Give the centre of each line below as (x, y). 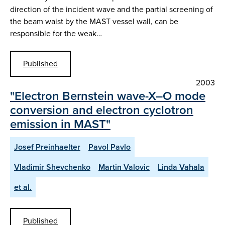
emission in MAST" (60, 124)
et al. (23, 187)
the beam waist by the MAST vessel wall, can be (94, 22)
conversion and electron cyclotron (102, 110)
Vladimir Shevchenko (52, 167)
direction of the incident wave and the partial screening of (111, 10)
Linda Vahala (181, 167)
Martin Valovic (124, 167)
